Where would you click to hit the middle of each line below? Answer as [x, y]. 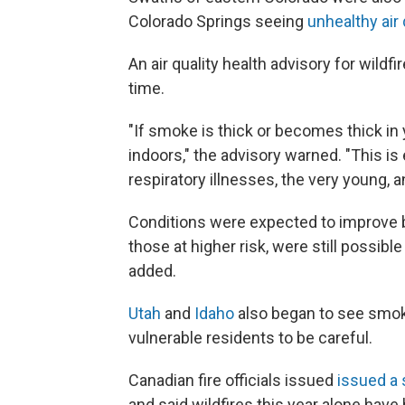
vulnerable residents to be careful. [250, 338]
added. [152, 271]
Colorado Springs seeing [218, 22]
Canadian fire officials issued [233, 381]
